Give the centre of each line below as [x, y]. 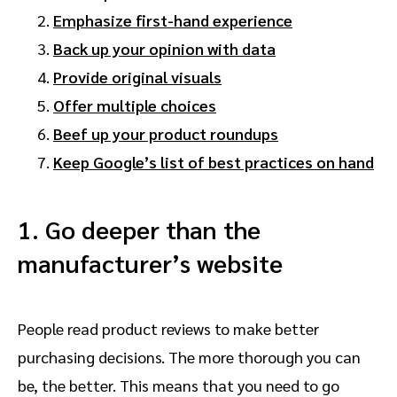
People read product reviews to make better [168, 329]
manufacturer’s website [150, 263]
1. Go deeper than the [139, 229]
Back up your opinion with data [164, 49]
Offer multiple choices [135, 105]
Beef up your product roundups [166, 134]
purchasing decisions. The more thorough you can [189, 357]
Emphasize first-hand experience [173, 20]
